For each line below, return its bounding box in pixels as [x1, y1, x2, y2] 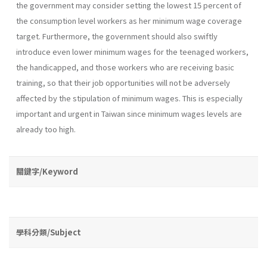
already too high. [16, 123, 76, 135]
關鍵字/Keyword [16, 165, 78, 177]
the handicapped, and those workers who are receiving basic [16, 61, 234, 73]
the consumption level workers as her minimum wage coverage [16, 14, 242, 26]
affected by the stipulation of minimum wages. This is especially [16, 92, 243, 104]
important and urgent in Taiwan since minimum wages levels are [16, 107, 242, 119]
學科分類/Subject [16, 226, 81, 238]
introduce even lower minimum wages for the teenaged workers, [16, 45, 249, 57]
